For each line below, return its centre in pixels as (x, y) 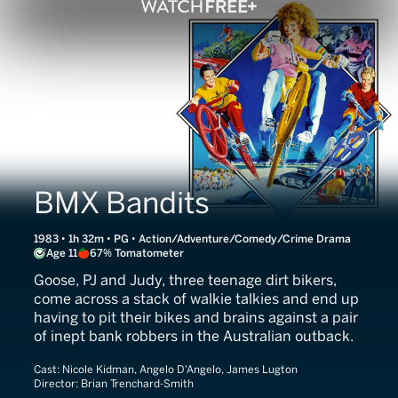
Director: (57, 384)
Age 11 (62, 253)
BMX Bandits (122, 203)
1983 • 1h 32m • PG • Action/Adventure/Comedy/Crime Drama (192, 239)
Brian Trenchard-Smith (137, 384)
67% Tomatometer (137, 253)
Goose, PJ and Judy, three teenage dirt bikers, (185, 280)
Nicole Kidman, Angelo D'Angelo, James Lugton (180, 370)
